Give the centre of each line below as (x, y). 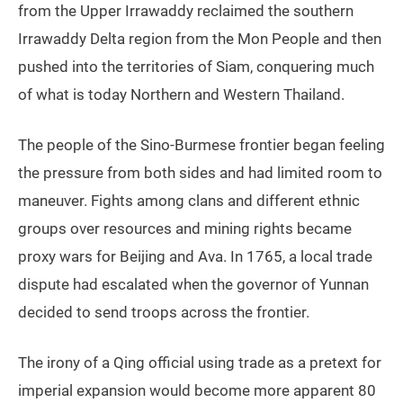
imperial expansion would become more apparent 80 (197, 391)
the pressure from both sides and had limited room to (200, 173)
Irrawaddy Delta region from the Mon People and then (200, 39)
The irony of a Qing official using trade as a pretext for (200, 363)
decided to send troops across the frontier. (164, 313)
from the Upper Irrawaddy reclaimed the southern (186, 11)
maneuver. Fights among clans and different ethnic (189, 201)
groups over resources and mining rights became (185, 229)
